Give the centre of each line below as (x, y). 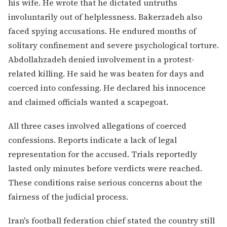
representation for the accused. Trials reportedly (103, 154)
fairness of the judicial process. (68, 196)
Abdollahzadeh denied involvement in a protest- (101, 59)
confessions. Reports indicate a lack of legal (92, 140)
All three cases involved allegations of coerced (97, 125)
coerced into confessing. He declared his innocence (107, 87)
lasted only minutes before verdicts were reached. (105, 168)
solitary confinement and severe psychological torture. (113, 45)
